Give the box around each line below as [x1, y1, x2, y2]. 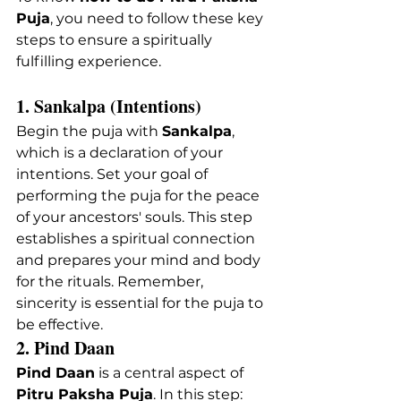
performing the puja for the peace [16, 186, 263, 204]
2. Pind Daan [16, 334, 115, 361]
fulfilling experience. [16, 52, 161, 70]
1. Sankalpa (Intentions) [16, 92, 201, 119]
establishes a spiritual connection [16, 229, 259, 247]
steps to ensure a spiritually [16, 30, 216, 48]
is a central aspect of [95, 363, 247, 381]
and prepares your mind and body [16, 251, 264, 269]
